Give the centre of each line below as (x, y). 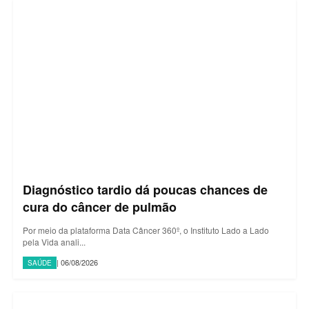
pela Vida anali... (54, 241)
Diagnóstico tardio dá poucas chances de (145, 189)
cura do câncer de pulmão (100, 207)
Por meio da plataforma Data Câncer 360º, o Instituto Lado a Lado (146, 230)
